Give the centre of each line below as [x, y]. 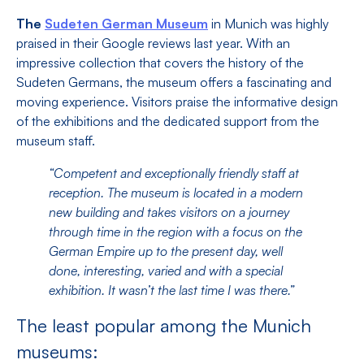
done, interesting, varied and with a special [166, 271]
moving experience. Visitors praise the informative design [177, 102]
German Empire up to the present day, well [166, 251]
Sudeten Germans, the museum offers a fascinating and [174, 82]
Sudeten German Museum [126, 24]
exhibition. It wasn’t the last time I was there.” [171, 290]
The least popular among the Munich [164, 326]
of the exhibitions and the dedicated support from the [168, 121]
